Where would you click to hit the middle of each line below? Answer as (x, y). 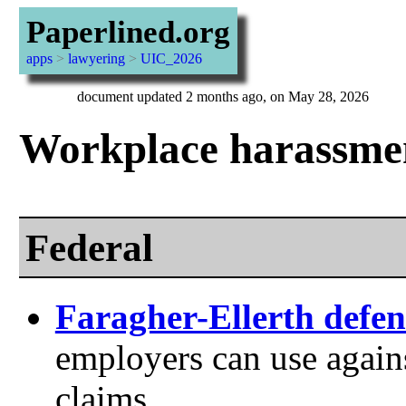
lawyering (96, 58)
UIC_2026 (171, 58)
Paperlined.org (128, 32)
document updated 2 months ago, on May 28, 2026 (222, 97)
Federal (89, 247)
